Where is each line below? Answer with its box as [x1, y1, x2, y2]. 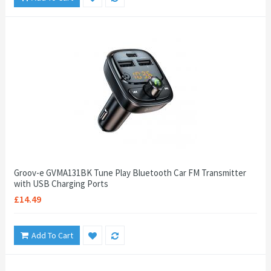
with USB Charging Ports [14, 178, 108, 189]
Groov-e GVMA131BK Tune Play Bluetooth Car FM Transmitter [14, 167, 246, 178]
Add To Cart [31, 230, 73, 241]
